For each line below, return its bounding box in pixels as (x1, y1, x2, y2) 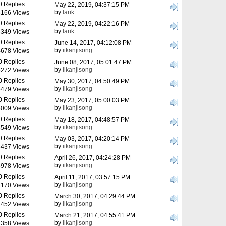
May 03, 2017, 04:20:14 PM (54, 135, 130, 142)
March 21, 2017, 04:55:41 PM (54, 212, 135, 219)
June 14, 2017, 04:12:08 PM (54, 39, 132, 46)
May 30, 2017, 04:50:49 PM (54, 78, 130, 85)
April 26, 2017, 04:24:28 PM (54, 154, 131, 161)
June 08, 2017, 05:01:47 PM (54, 59, 132, 66)
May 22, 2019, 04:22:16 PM (54, 20, 130, 27)
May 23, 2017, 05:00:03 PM (54, 97, 130, 104)
